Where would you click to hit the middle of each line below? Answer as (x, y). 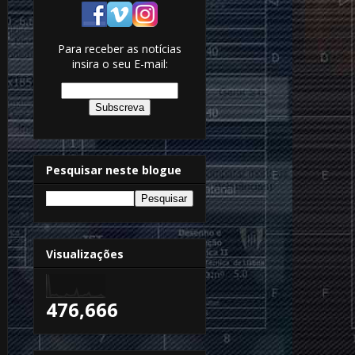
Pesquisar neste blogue (114, 170)
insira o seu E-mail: (120, 63)
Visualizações (85, 254)
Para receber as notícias (120, 48)
